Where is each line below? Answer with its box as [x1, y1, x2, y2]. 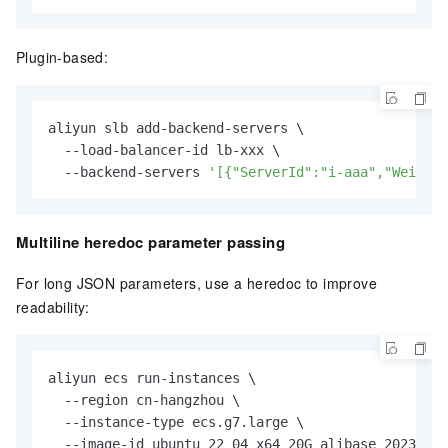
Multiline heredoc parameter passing [16, 230, 285, 253]
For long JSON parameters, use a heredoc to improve [16, 272, 377, 293]
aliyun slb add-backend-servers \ [48, 119, 304, 136]
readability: [16, 296, 90, 317]
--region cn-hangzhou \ [48, 391, 240, 408]
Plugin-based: [16, 46, 109, 67]
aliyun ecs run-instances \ [48, 369, 256, 386]
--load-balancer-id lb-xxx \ [48, 141, 280, 158]
